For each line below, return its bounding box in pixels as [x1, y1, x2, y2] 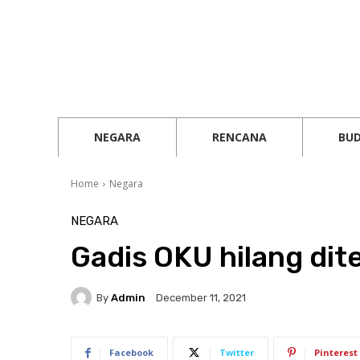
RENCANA [212, 129, 267, 145]
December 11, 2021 [156, 292, 246, 305]
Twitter [219, 346, 254, 358]
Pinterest [314, 346, 358, 358]
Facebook [109, 346, 153, 358]
